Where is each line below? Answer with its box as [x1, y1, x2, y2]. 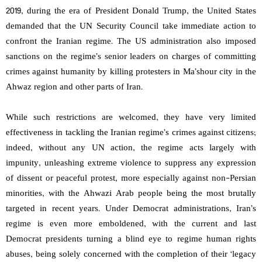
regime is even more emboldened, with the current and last [6, 217, 256, 232]
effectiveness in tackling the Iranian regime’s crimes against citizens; [6, 126, 256, 141]
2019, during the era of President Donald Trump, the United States [6, 4, 256, 19]
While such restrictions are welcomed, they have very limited [6, 111, 256, 126]
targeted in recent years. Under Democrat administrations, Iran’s [6, 202, 256, 217]
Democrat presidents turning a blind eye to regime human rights [6, 232, 256, 247]
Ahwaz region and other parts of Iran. [6, 80, 143, 95]
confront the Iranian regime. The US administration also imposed [6, 35, 256, 50]
